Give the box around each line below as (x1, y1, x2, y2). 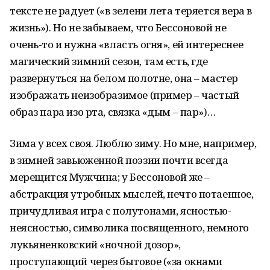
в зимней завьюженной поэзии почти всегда (10, 153, 228, 167)
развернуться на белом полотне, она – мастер (10, 71, 238, 85)
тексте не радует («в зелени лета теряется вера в (10, 4, 252, 17)
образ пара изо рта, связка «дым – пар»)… (10, 105, 216, 119)
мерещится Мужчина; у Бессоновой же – (10, 170, 210, 184)
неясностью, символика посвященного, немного (10, 221, 249, 234)
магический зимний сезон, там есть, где (10, 54, 209, 68)
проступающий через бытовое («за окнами (10, 254, 223, 268)
